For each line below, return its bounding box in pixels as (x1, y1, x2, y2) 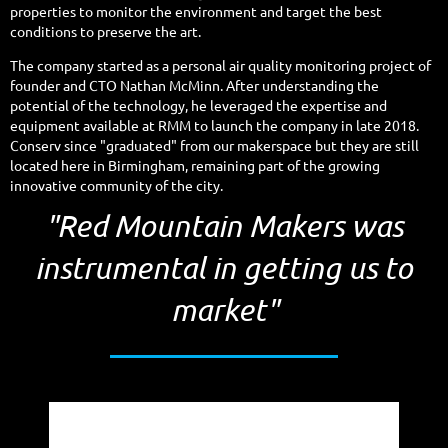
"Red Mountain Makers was (45, 207, 403, 243)
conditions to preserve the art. (10, 21, 201, 40)
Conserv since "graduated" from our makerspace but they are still (10, 135, 419, 154)
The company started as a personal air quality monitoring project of (10, 55, 431, 74)
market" (170, 291, 278, 327)
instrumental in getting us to (35, 249, 413, 285)
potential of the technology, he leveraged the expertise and (10, 95, 387, 114)
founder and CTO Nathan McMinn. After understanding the (10, 75, 379, 94)
